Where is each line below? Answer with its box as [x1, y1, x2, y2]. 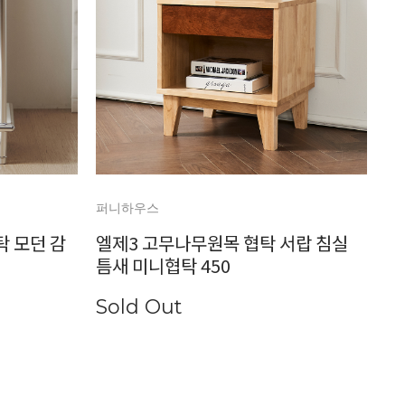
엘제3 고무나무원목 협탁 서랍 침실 [96, 229, 348, 256]
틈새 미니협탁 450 [96, 251, 231, 278]
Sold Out [96, 294, 183, 319]
